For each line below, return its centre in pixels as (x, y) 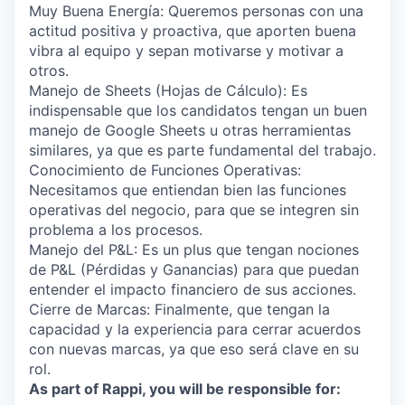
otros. (49, 71)
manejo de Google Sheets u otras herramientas (190, 130)
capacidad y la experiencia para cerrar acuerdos (195, 329)
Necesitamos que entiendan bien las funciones (188, 190)
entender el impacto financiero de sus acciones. (193, 289)
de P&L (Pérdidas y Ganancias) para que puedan (194, 269)
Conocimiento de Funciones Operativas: (165, 170)
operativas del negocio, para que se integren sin (194, 210)
